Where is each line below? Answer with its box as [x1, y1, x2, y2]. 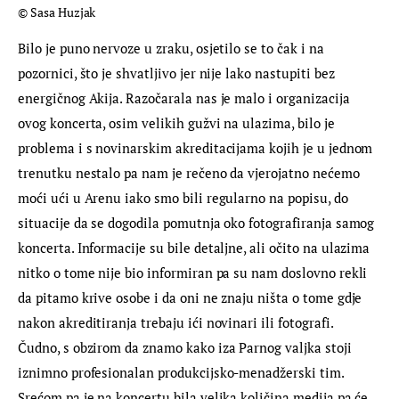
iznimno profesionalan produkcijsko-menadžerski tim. [18, 363, 347, 382]
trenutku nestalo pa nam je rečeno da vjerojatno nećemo [18, 164, 363, 183]
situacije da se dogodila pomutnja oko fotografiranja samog [18, 214, 379, 232]
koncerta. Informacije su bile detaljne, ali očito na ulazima [18, 239, 374, 257]
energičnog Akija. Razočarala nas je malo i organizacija [18, 89, 354, 108]
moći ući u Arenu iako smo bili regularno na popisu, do [18, 189, 352, 208]
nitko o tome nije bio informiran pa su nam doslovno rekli [18, 264, 371, 282]
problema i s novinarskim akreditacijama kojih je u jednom [18, 139, 377, 158]
